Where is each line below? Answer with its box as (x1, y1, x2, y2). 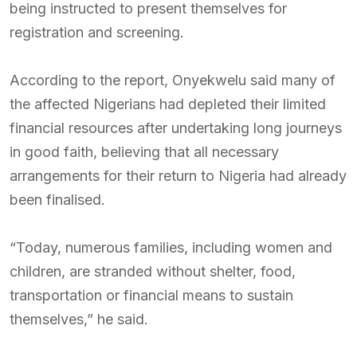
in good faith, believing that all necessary (10, 143, 279, 160)
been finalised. (10, 191, 105, 208)
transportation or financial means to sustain (10, 287, 293, 304)
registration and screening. (10, 24, 184, 41)
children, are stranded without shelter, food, (10, 263, 296, 280)
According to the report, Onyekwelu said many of (10, 72, 335, 88)
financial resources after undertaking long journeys (10, 120, 342, 136)
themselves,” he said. (10, 311, 148, 328)
